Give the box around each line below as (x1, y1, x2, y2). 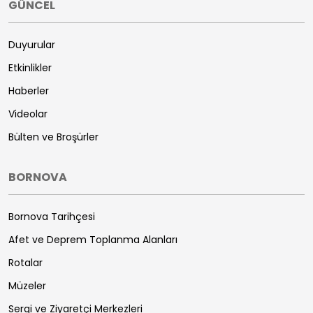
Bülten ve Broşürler (8, 129, 99, 144)
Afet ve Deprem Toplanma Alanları (8, 232, 177, 247)
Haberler (8, 83, 49, 98)
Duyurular (8, 37, 55, 52)
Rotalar (8, 255, 43, 270)
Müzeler (8, 278, 46, 293)
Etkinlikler (8, 60, 52, 75)
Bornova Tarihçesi (8, 209, 95, 224)
